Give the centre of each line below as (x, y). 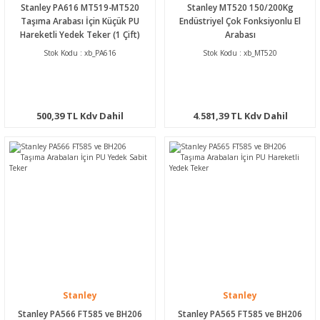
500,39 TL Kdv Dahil (80, 115)
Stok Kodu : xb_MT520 (240, 52)
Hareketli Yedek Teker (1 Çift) (80, 34)
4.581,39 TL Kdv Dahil (240, 115)
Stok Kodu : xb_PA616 (80, 52)
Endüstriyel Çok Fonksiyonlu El (240, 20)
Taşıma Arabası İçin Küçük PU (80, 20)
